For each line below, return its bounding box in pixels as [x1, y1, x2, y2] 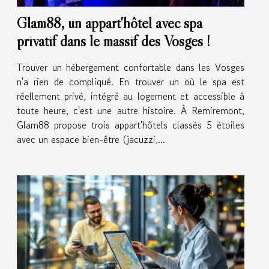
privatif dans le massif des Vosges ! [17, 31, 210, 50]
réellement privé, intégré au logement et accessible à [17, 88, 244, 103]
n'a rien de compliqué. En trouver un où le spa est [17, 74, 244, 89]
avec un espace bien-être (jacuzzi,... [17, 131, 165, 147]
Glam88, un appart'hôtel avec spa [17, 13, 202, 32]
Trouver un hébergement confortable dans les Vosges [17, 59, 244, 74]
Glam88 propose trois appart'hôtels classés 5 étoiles [17, 117, 244, 132]
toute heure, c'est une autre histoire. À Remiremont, [17, 103, 244, 118]
